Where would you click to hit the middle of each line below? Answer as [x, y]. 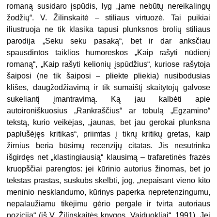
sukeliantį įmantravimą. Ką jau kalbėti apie [108, 99]
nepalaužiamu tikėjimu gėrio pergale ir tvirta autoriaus [108, 203]
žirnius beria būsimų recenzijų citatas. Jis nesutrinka [108, 145]
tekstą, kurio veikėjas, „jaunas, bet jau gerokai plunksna [108, 122]
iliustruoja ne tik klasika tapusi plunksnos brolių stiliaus [108, 29]
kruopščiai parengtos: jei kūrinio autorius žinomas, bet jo [108, 169]
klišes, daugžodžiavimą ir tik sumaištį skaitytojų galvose [108, 87]
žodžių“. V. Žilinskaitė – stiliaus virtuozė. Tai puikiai [108, 17]
